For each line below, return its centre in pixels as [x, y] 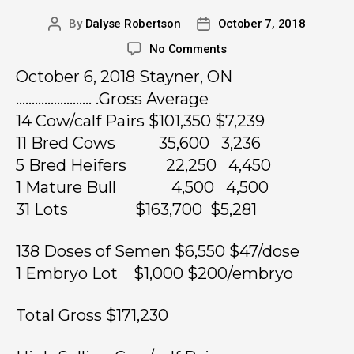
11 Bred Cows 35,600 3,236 [138, 143]
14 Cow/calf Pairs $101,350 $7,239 [140, 121]
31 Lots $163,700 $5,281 [136, 210]
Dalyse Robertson [133, 24]
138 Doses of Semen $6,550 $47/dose [158, 252]
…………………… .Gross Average [112, 99]
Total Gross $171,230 [92, 316]
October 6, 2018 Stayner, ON [124, 77]
